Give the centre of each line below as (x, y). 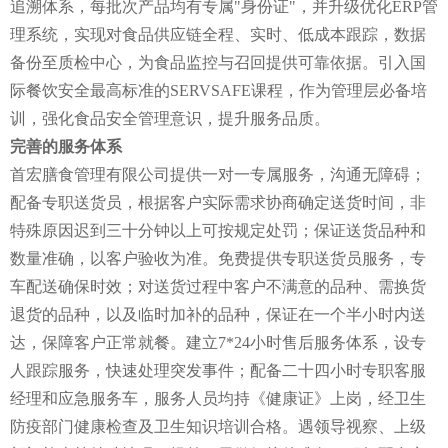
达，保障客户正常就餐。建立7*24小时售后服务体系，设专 (218, 342)
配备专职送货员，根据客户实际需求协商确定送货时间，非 (218, 202)
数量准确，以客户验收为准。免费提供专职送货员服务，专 (218, 258)
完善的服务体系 (66, 146)
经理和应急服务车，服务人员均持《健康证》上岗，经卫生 (218, 398)
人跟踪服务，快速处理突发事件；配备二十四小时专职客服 (218, 370)
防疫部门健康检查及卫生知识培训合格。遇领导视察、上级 (218, 426)
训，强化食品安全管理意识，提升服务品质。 (170, 118)
